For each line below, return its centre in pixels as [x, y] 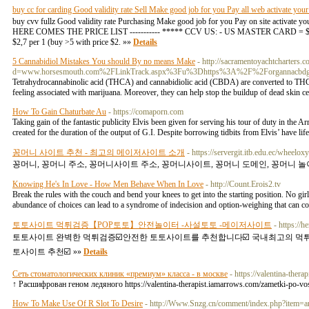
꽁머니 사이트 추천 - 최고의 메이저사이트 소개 [99, 152]
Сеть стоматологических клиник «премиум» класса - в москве [120, 274]
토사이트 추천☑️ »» [48, 252]
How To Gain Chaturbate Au [59, 112]
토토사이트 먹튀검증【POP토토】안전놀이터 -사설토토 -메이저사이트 [142, 225]
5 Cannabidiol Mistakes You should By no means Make [104, 61]
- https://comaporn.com [146, 112]
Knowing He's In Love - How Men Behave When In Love [108, 184]
